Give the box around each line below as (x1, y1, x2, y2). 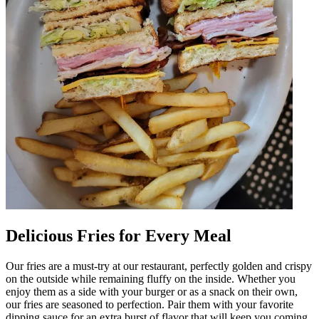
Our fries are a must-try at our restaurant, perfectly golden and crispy (6, 259, 312, 272)
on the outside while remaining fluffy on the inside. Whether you (6, 272, 296, 285)
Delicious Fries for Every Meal (6, 226, 231, 245)
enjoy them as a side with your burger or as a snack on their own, (6, 285, 298, 298)
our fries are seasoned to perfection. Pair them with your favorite (6, 298, 293, 310)
